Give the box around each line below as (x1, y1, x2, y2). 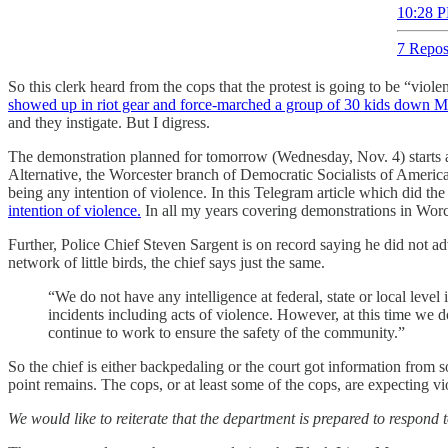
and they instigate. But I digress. (8, 113, 214, 131)
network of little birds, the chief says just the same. (8, 253, 325, 271)
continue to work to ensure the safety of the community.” (48, 323, 405, 341)
